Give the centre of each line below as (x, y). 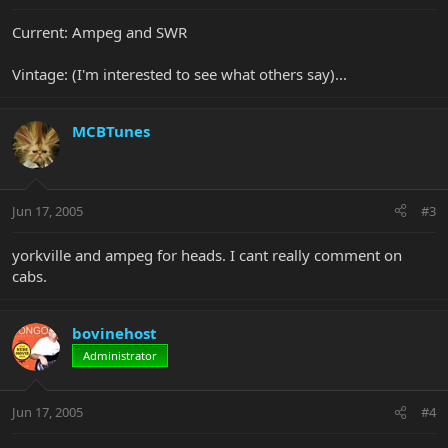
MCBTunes (111, 131)
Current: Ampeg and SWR (99, 32)
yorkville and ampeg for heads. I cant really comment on (207, 254)
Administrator (120, 355)
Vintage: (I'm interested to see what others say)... (179, 74)
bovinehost (114, 332)
